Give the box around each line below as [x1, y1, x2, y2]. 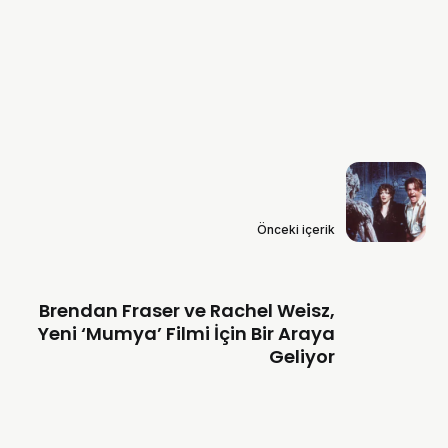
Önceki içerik [256, 222, 335, 238]
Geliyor [268, 344, 335, 370]
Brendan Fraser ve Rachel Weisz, [38, 298, 335, 324]
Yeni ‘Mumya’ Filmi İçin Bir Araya [37, 321, 335, 347]
